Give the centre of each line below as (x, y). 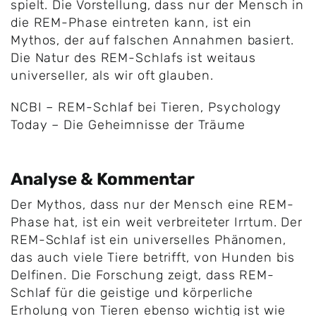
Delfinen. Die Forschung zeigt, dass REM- (142, 275)
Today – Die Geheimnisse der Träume (128, 125)
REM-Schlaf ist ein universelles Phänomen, (148, 240)
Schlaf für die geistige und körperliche (132, 293)
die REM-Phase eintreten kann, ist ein (131, 23)
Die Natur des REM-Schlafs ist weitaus (133, 58)
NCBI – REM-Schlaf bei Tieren (105, 107)
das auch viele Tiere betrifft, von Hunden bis (152, 257)
